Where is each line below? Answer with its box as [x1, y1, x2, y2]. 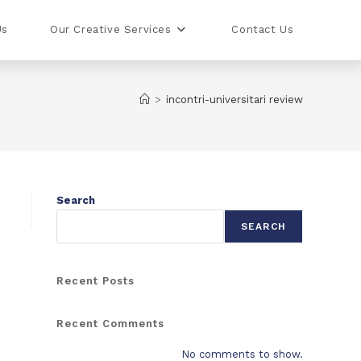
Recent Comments [56, 317, 164, 330]
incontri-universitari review [166, 93, 303, 106]
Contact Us [231, 23, 294, 35]
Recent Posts [56, 275, 135, 287]
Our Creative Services [49, 23, 172, 35]
